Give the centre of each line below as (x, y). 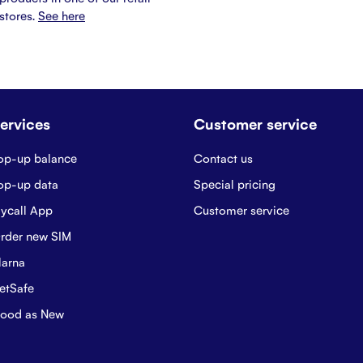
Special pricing (235, 183)
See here (62, 15)
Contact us (223, 157)
